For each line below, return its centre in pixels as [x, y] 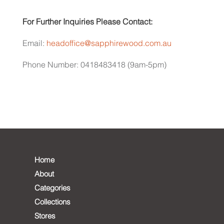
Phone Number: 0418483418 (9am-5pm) [94, 65]
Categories [52, 188]
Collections [52, 202]
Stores [45, 216]
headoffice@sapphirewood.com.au [109, 44]
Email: [34, 44]
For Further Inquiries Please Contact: [87, 22]
